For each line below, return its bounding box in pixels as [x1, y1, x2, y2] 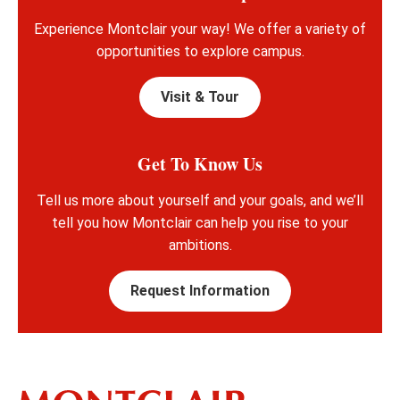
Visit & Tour [161, 88, 239, 106]
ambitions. [168, 237, 232, 254]
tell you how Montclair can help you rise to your [52, 214, 348, 232]
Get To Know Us [137, 151, 262, 178]
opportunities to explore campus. [96, 43, 304, 61]
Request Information [130, 282, 270, 300]
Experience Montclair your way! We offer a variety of [34, 21, 366, 38]
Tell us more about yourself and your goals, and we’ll [37, 192, 363, 210]
